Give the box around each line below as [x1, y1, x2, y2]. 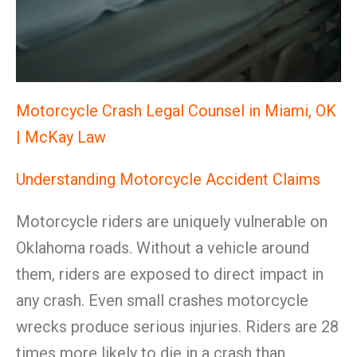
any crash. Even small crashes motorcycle [16, 291, 308, 310]
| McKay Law [16, 127, 106, 147]
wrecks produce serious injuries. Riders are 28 [16, 317, 339, 336]
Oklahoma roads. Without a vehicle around [16, 238, 309, 257]
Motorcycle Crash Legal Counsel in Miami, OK [16, 101, 336, 120]
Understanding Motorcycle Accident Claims [16, 170, 320, 189]
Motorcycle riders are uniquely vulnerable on [16, 212, 328, 231]
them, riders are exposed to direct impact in [16, 265, 324, 284]
